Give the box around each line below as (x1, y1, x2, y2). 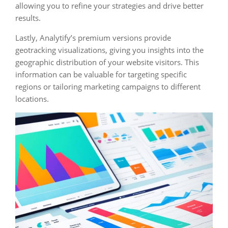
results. (15, 13, 41, 23)
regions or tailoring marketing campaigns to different (15, 81, 201, 92)
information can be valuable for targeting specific (15, 69, 187, 79)
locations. (15, 94, 49, 104)
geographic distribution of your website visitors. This (15, 57, 199, 67)
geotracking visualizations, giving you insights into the (15, 45, 204, 55)
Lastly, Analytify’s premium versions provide (15, 33, 171, 43)
